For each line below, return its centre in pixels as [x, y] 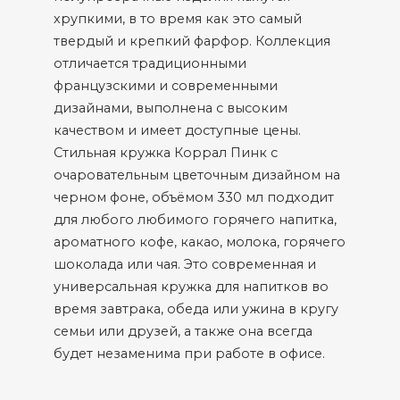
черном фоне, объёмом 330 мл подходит [194, 197]
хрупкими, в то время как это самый [178, 19]
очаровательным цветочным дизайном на [197, 175]
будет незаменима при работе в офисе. [189, 354]
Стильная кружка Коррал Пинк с [166, 153]
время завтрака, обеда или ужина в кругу [196, 309]
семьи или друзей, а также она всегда [183, 331]
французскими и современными [166, 86]
